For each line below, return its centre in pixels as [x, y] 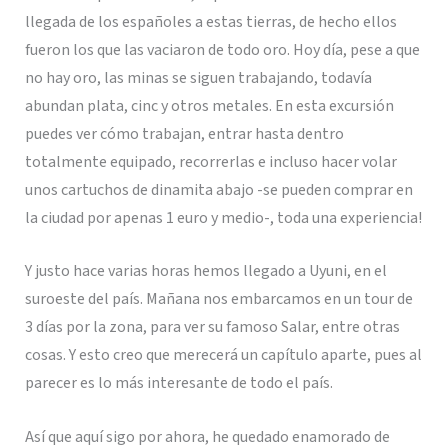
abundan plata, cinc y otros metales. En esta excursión [209, 105]
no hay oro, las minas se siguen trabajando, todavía [198, 77]
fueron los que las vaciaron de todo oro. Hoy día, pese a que [222, 49]
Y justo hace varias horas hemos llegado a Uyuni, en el [205, 271]
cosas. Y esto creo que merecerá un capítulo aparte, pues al [223, 355]
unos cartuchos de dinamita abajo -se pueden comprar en [218, 189]
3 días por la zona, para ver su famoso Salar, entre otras [212, 327]
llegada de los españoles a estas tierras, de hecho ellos [210, 21]
